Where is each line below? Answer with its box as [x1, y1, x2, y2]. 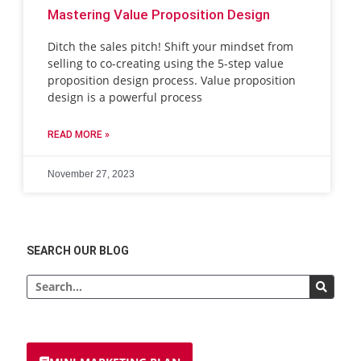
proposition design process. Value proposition [48, 72, 297, 88]
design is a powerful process [48, 89, 203, 105]
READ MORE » [48, 128, 110, 140]
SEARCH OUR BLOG [27, 243, 130, 257]
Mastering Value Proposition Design [48, 6, 271, 23]
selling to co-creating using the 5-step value [48, 55, 284, 71]
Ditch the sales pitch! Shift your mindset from [48, 38, 294, 54]
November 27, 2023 [48, 168, 135, 180]
